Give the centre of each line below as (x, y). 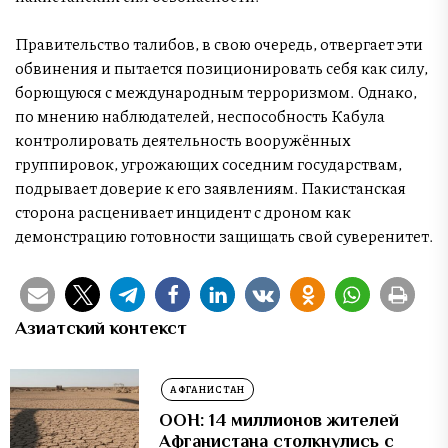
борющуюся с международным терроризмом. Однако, (216, 91)
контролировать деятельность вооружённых (183, 139)
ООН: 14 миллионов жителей (279, 419)
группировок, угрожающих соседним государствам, (208, 163)
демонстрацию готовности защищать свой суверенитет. (224, 235)
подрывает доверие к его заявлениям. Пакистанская (210, 187)
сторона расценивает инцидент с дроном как (183, 211)
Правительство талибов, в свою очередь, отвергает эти (219, 43)
